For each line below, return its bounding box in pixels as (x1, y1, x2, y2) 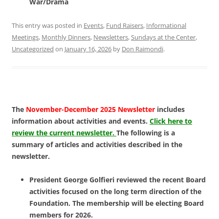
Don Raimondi (122, 44, 163, 54)
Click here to (150, 116, 192, 126)
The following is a (116, 128, 175, 138)
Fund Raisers (106, 21, 143, 30)
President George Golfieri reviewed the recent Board (29, 175, 206, 185)
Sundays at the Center (131, 33, 196, 42)
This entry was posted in (12, 21, 84, 30)
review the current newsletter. (12, 128, 116, 138)
